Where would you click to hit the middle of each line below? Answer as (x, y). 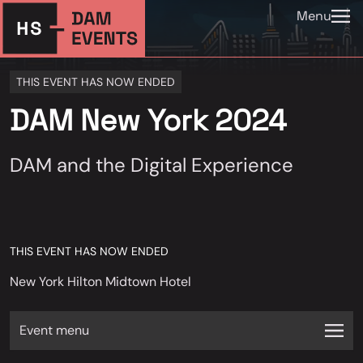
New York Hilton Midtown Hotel (100, 282)
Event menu (54, 330)
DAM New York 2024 (148, 121)
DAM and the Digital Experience (152, 165)
